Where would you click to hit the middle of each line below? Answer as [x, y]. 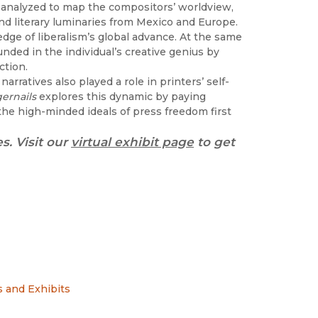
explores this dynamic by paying [122, 96]
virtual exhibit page [132, 142]
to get [214, 142]
